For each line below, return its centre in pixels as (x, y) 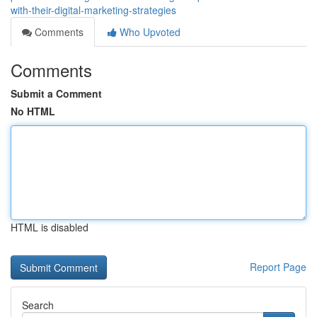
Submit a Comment (56, 93)
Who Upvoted (149, 32)
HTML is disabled (50, 227)
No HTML (33, 111)
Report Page (278, 267)
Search (38, 305)
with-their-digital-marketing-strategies (93, 10)
